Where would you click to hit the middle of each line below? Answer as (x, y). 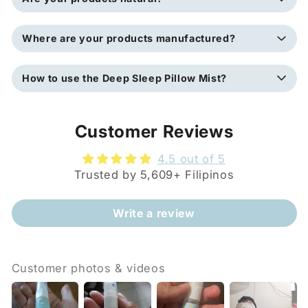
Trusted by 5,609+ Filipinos (154, 174)
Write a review (154, 213)
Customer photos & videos (88, 268)
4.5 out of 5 (191, 158)
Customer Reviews (154, 131)
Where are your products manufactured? (129, 38)
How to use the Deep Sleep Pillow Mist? (124, 78)
